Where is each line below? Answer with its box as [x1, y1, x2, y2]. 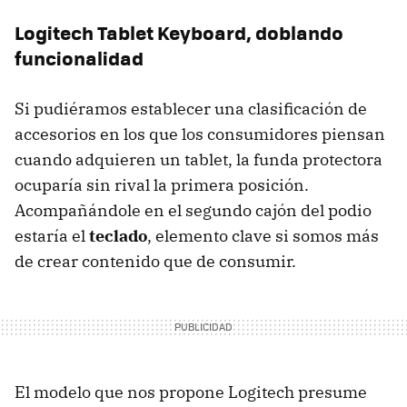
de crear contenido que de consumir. [15, 250, 296, 272]
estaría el [15, 224, 89, 246]
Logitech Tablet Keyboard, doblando [15, 17, 343, 46]
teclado [89, 224, 147, 246]
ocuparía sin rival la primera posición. [15, 174, 309, 195]
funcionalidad [15, 43, 144, 72]
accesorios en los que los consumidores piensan [15, 123, 385, 144]
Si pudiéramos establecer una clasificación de [15, 97, 367, 119]
